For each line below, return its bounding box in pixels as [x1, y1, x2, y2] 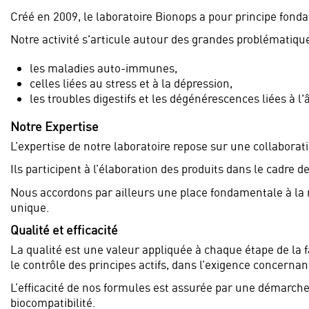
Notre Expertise [10, 119, 99, 134]
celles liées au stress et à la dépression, [30, 75, 232, 90]
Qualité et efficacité [10, 222, 118, 237]
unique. [10, 199, 50, 215]
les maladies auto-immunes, [30, 60, 177, 75]
